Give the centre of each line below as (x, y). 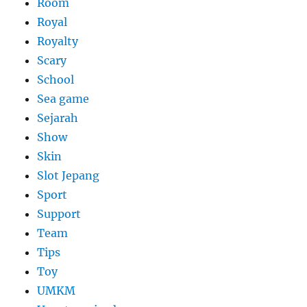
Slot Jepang (69, 176)
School (56, 80)
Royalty (58, 41)
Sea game (63, 99)
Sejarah (58, 118)
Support (59, 214)
